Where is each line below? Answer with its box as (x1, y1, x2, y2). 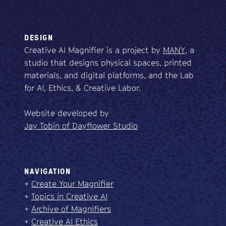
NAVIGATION (24, 165, 71, 177)
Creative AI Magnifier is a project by (24, 45, 163, 55)
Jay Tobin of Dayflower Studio (24, 121, 138, 131)
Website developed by (24, 108, 109, 119)
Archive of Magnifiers (31, 204, 111, 214)
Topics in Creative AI (31, 191, 107, 202)
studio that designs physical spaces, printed (24, 58, 192, 68)
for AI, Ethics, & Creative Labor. (24, 83, 141, 93)
